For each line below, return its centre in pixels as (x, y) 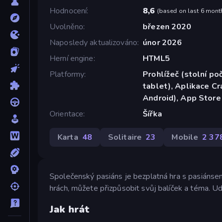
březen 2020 (167, 27)
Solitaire (125, 137)
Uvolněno (67, 27)
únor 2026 (163, 42)
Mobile (185, 137)
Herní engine (72, 58)
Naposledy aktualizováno (94, 42)
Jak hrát (70, 210)
